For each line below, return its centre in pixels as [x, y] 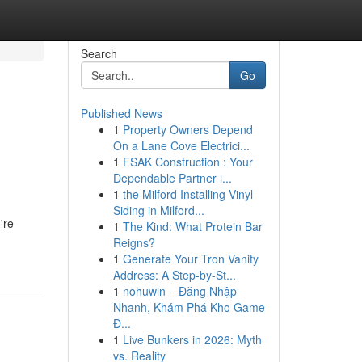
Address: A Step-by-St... [174, 275]
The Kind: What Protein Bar [192, 226]
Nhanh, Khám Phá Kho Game [189, 307]
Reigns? [134, 242]
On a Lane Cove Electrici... [181, 145]
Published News [121, 113]
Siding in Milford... [158, 210]
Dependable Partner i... [172, 178]
